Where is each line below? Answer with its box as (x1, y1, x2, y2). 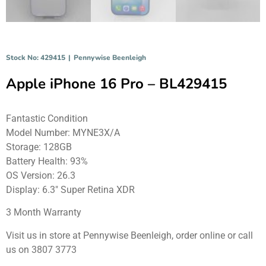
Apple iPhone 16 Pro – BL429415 (6, 74, 227, 93)
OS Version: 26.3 (6, 169, 75, 181)
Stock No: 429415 (6, 52, 65, 62)
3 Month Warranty (6, 207, 81, 218)
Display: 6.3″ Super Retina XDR (6, 183, 135, 195)
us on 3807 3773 (6, 243, 77, 255)
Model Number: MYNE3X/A (6, 126, 120, 138)
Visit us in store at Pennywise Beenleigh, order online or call (6, 229, 253, 241)
